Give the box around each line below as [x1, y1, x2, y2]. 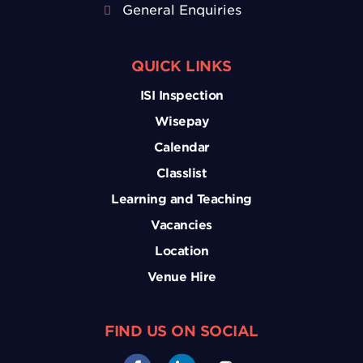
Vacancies [151, 218, 212, 233]
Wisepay [154, 114, 209, 130]
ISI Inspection [139, 88, 224, 104]
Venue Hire [147, 270, 216, 285]
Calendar [153, 140, 210, 156]
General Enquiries [122, 2, 241, 19]
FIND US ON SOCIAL [105, 322, 258, 340]
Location [155, 244, 208, 259]
